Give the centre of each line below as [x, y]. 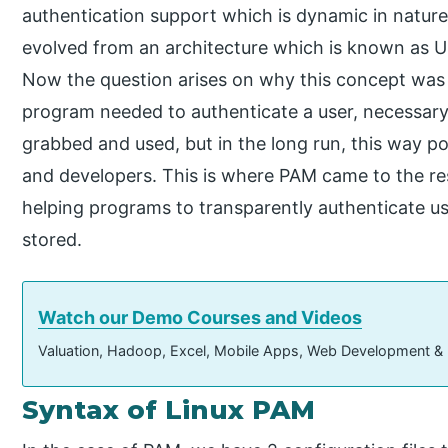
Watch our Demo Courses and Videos [200, 317]
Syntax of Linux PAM [169, 409]
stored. [52, 239]
